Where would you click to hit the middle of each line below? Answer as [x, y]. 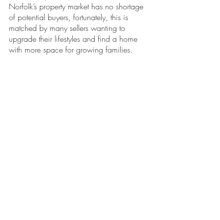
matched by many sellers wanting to [68, 28]
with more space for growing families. [71, 50]
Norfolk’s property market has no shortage [77, 6]
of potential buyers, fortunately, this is [70, 17]
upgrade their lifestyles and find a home [74, 39]
